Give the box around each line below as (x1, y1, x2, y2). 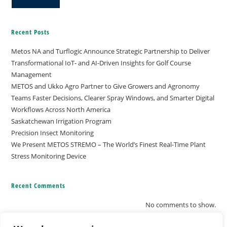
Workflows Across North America (11, 105, 111, 115)
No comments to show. (145, 200, 216, 210)
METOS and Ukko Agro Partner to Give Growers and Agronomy (11, 82, 200, 91)
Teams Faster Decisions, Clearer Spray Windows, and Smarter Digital (11, 93, 215, 103)
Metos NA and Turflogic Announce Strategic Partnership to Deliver (11, 47, 210, 56)
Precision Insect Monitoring (11, 128, 94, 138)
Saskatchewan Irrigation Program (11, 117, 112, 126)
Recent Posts (11, 27, 50, 37)
